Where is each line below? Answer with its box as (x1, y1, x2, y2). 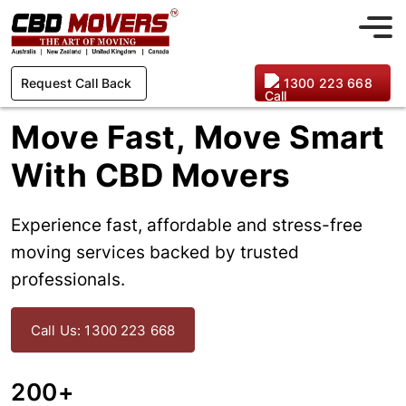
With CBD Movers (11, 156, 291, 194)
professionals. (11, 269, 125, 290)
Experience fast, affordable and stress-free (11, 215, 362, 236)
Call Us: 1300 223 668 (31, 321, 176, 339)
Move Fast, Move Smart (11, 118, 385, 156)
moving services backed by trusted (11, 242, 299, 263)
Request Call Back (21, 74, 132, 91)
